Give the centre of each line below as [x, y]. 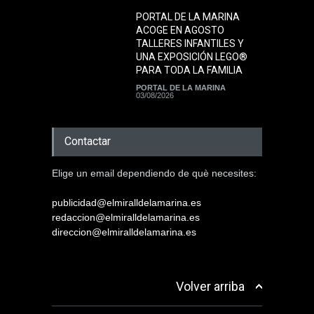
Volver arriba [210, 286]
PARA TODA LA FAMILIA [189, 70]
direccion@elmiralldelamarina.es [124, 232]
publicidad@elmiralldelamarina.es [127, 202]
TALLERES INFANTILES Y [190, 43]
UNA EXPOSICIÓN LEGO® [192, 56]
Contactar [88, 141]
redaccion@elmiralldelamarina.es [126, 217]
